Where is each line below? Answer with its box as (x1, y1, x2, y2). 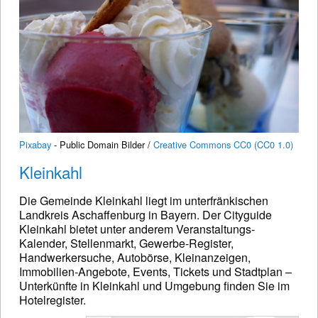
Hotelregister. (19, 291, 86, 308)
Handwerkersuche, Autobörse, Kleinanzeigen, (19, 248, 251, 265)
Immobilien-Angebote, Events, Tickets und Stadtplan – (19, 263, 292, 280)
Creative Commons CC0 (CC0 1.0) (153, 137, 293, 151)
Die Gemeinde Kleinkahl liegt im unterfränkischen (19, 192, 268, 209)
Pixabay (19, 137, 51, 151)
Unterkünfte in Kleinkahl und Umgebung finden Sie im (19, 277, 290, 294)
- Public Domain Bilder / (51, 137, 153, 151)
